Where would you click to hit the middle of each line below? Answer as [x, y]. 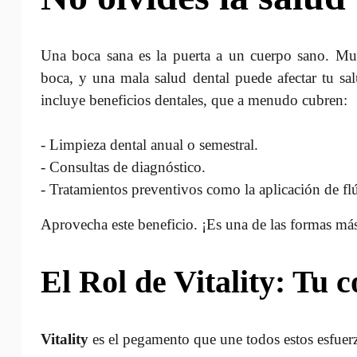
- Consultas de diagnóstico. [123, 167]
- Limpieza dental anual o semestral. [149, 144]
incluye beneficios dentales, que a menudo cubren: [194, 100]
